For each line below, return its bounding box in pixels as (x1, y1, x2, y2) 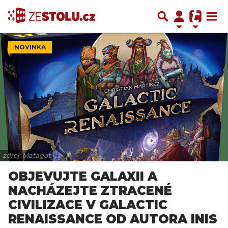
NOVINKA (14, 43, 46, 51)
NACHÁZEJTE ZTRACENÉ (8, 183, 172, 198)
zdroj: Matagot (3, 152, 50, 159)
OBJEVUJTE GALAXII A (8, 169, 157, 184)
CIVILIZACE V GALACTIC (8, 197, 167, 212)
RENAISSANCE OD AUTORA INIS (8, 212, 217, 226)
